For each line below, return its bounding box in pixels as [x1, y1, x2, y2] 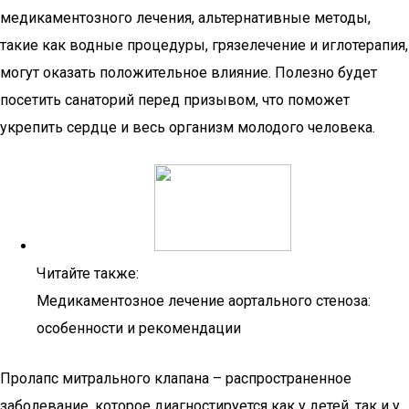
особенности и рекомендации [37, 320, 241, 337]
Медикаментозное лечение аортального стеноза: [37, 292, 371, 309]
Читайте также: [37, 265, 139, 282]
